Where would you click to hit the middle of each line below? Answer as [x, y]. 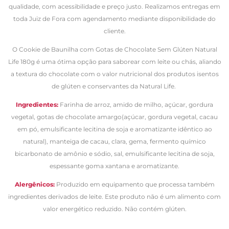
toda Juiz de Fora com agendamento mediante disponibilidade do [114, 18]
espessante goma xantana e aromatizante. [114, 166]
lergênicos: [38, 184]
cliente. [114, 31]
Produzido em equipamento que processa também [135, 184]
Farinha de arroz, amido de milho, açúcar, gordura [136, 104]
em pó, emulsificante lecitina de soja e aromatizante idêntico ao [114, 129]
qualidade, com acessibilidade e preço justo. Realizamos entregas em [114, 6]
